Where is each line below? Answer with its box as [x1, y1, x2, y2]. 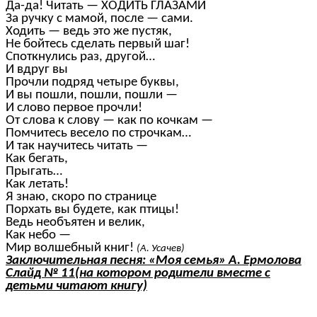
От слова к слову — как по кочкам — [6, 114, 213, 128]
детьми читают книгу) [6, 279, 147, 294]
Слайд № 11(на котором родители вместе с [6, 267, 270, 281]
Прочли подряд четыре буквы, [6, 76, 179, 90]
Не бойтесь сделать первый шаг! [6, 38, 190, 52]
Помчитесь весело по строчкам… [6, 127, 191, 141]
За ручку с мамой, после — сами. [6, 12, 193, 26]
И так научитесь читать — [6, 139, 148, 154]
